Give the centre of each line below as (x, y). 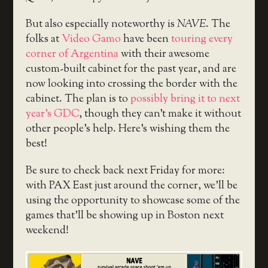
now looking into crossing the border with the (131, 85)
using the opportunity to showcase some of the (133, 201)
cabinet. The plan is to (78, 100)
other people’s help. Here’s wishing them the (127, 130)
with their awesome (164, 55)
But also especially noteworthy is (101, 25)
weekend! (47, 231)
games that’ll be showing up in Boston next (124, 216)
